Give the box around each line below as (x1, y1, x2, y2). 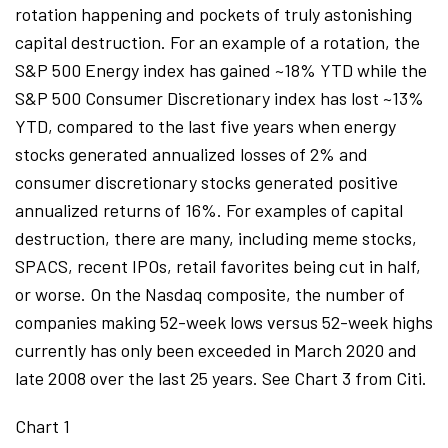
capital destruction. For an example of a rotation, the (15, 31, 420, 53)
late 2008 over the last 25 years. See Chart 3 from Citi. (15, 367, 427, 389)
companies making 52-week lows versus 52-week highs (15, 311, 433, 333)
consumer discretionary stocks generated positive (15, 171, 398, 193)
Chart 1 (15, 415, 70, 437)
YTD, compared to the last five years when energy (15, 115, 396, 137)
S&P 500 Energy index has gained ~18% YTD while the (15, 59, 427, 81)
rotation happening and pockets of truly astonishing (15, 3, 412, 25)
